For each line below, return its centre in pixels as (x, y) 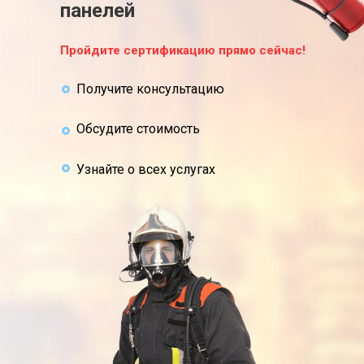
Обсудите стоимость (138, 129)
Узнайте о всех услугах (146, 169)
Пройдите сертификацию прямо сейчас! (183, 50)
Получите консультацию (150, 89)
